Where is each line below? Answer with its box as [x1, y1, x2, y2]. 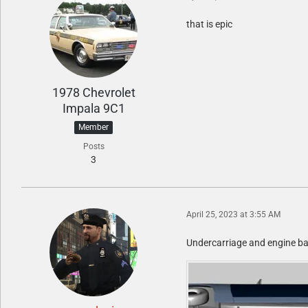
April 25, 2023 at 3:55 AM [186, 210, 280, 220]
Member [78, 122, 109, 132]
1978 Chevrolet [52, 85, 135, 100]
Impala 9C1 [62, 101, 125, 115]
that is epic [186, 19, 232, 30]
